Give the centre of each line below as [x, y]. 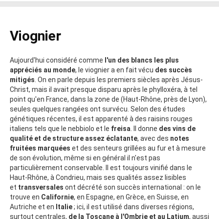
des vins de [177, 128]
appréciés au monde [43, 70]
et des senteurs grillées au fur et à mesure [139, 148]
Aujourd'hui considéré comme [56, 60]
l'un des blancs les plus [142, 60]
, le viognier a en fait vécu [114, 70]
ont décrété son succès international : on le [133, 187]
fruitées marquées [40, 148]
